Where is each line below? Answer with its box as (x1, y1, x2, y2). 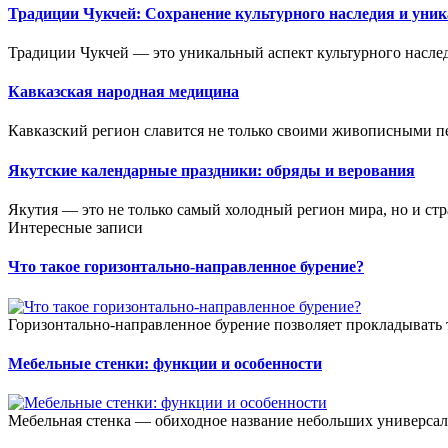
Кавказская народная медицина (8, 83, 239, 101)
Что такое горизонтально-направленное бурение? (8, 258, 364, 276)
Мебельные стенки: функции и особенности (8, 354, 322, 372)
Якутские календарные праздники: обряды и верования (8, 161, 415, 179)
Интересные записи (8, 218, 143, 236)
